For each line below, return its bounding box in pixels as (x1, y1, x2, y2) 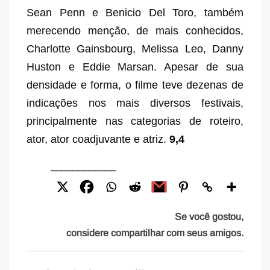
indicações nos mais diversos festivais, (27, 96, 243, 109)
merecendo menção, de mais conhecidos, (27, 24, 243, 37)
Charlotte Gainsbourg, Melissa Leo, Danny (27, 42, 243, 55)
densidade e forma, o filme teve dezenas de (27, 78, 243, 91)
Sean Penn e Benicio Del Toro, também (27, 6, 243, 19)
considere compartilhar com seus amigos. (66, 227, 243, 238)
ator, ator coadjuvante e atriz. (27, 133, 170, 145)
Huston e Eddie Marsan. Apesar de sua (27, 60, 243, 73)
